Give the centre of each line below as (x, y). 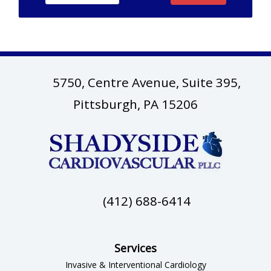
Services (135, 248)
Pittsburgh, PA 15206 (135, 104)
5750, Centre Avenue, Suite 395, (146, 83)
